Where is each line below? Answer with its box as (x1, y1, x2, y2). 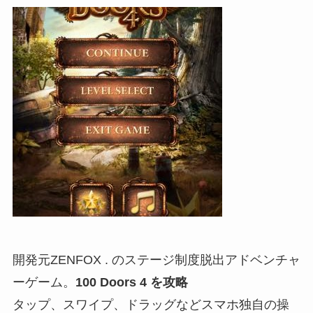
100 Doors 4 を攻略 (75, 275, 188, 289)
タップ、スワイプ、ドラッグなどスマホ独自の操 (12, 297, 289, 312)
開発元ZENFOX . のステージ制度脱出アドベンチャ (12, 252, 300, 267)
